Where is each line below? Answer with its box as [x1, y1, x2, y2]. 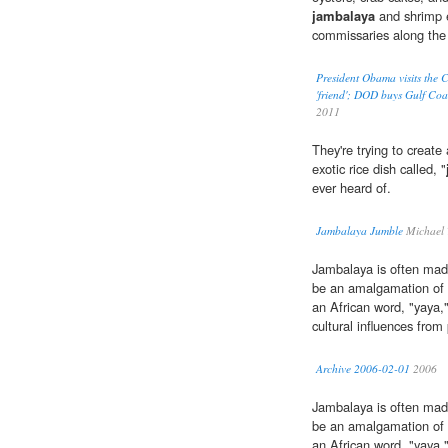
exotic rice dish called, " [312, 159, 446, 179]
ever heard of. [312, 178, 391, 198]
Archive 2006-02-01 [316, 361, 410, 377]
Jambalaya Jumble [316, 223, 403, 239]
